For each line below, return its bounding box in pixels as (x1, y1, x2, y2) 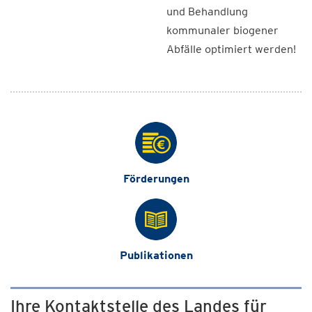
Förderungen (123, 172, 189, 185)
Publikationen (119, 249, 193, 262)
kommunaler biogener (166, 24, 279, 37)
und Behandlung (166, 5, 248, 18)
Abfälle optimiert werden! (166, 42, 296, 56)
